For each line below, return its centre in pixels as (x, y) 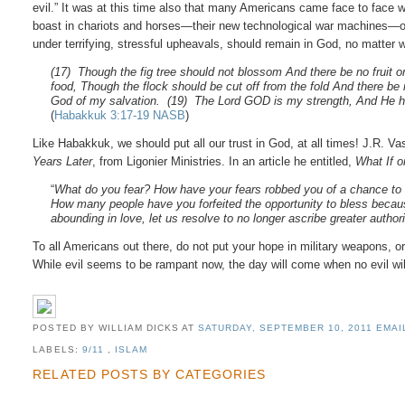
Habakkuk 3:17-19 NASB (120, 116)
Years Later (63, 162)
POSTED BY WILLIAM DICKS (107, 328)
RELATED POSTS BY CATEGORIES (149, 374)
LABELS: (57, 350)
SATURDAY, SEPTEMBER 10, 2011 (287, 328)
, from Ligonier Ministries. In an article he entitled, (224, 162)
